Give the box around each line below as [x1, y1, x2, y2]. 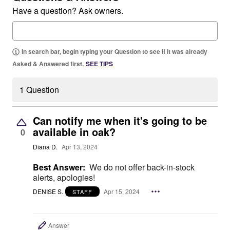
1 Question [20, 84, 59, 95]
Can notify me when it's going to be [33, 113, 207, 128]
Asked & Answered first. [12, 59, 84, 68]
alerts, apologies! [33, 171, 95, 183]
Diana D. [33, 142, 57, 151]
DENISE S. [33, 187, 63, 196]
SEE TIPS [86, 59, 113, 69]
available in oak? [33, 124, 116, 139]
